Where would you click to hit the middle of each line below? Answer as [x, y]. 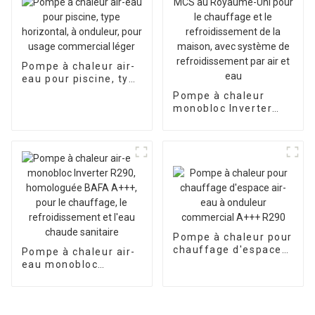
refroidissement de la [232, 159]
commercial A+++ [220, 275]
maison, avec [208, 172]
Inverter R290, [60, 277]
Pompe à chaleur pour [232, 237]
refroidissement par [227, 197]
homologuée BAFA [71, 290]
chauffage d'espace [227, 250]
